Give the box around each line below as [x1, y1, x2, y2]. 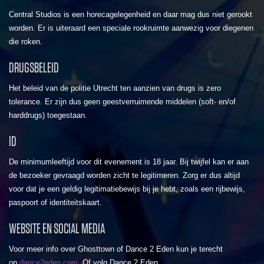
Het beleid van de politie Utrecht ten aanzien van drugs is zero [9, 84, 221, 93]
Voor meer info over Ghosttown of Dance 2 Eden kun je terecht [9, 245, 223, 254]
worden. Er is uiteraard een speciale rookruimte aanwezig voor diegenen [9, 24, 253, 33]
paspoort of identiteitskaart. [9, 198, 102, 207]
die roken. [9, 37, 42, 47]
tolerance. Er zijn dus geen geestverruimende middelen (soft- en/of [9, 97, 236, 107]
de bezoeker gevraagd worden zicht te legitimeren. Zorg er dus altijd [9, 171, 240, 180]
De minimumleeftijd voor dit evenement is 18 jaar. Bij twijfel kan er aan [9, 157, 249, 167]
